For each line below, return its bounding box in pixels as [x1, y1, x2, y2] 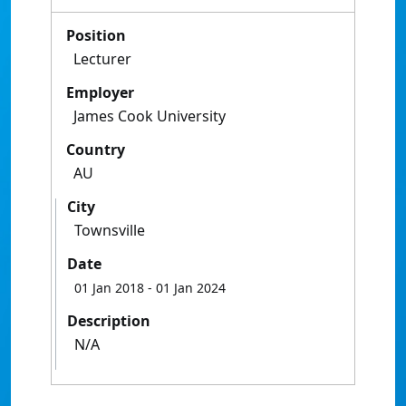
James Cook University [73, 106, 226, 126]
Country [66, 140, 125, 159]
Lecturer [73, 49, 131, 69]
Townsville [74, 220, 145, 240]
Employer [66, 82, 134, 102]
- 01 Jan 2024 [144, 279, 226, 296]
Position [66, 25, 126, 45]
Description [67, 311, 150, 331]
